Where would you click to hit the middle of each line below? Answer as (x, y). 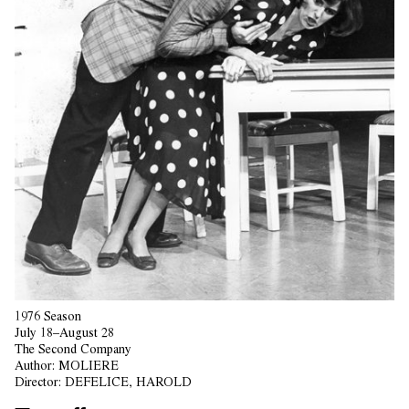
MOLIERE (89, 366)
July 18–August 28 (64, 333)
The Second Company (73, 349)
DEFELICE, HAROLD (128, 382)
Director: (40, 382)
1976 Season (48, 316)
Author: (37, 366)
